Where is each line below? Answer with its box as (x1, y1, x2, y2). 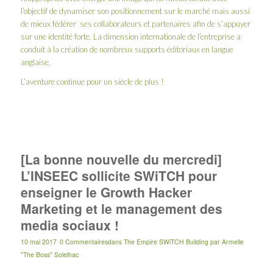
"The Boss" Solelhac (20, 250, 79, 260)
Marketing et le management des (20, 199, 222, 218)
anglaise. (20, 57, 51, 68)
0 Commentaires (59, 237, 108, 247)
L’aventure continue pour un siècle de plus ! (20, 77, 164, 87)
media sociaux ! (20, 216, 119, 235)
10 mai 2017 (20, 237, 57, 247)
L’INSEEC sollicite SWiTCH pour (20, 166, 217, 185)
